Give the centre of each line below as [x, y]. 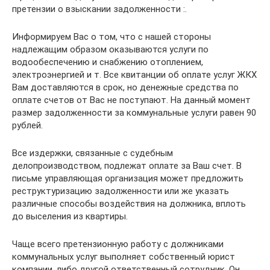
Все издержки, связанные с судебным [93, 153]
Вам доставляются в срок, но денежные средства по [125, 87]
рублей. [27, 125]
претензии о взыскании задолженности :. [99, 9]
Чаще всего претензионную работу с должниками [118, 244]
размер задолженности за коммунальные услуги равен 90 [134, 112]
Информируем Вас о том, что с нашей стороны [111, 36]
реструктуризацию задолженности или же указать [121, 191]
